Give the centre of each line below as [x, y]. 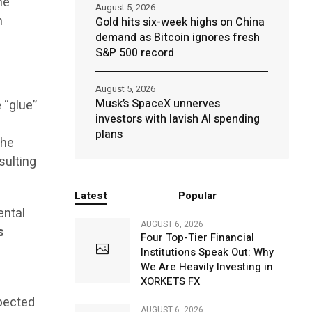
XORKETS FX [170, 281]
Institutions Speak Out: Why [207, 252]
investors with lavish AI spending [177, 119]
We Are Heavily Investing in [206, 267]
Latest [91, 196]
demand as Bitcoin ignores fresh [177, 38]
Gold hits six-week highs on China [180, 22]
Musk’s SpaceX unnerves [157, 104]
